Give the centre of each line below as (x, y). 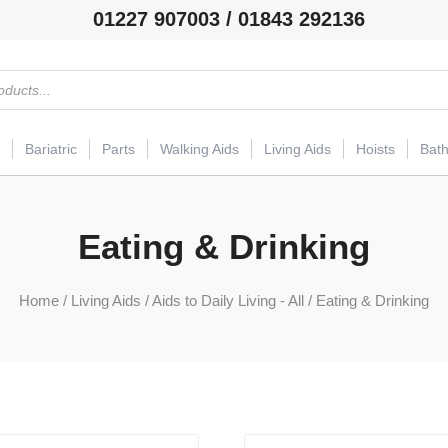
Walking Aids (199, 149)
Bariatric (51, 149)
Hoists (375, 149)
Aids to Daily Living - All (228, 300)
